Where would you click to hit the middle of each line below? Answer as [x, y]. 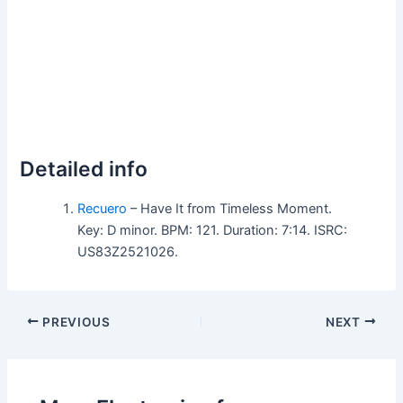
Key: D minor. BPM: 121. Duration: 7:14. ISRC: [213, 230]
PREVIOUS [75, 322]
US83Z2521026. [128, 251]
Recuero [103, 208]
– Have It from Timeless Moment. [230, 208]
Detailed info [84, 169]
